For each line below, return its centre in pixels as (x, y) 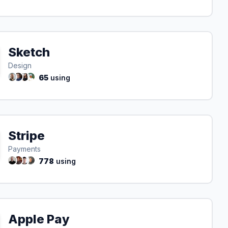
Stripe (26, 136)
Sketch (29, 52)
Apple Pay (39, 219)
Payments (24, 149)
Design (20, 65)
